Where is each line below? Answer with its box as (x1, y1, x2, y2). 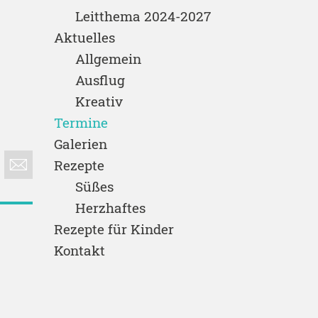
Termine (54, 113, 108, 131)
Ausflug (75, 70, 125, 89)
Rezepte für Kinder (54, 219, 174, 238)
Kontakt (54, 241, 105, 259)
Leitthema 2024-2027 (75, 6, 211, 25)
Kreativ (75, 92, 123, 110)
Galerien (54, 134, 107, 153)
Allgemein (75, 49, 141, 67)
